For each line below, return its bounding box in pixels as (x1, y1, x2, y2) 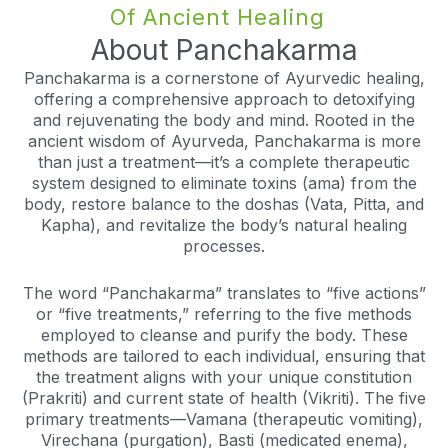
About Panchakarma (90, 33, 358, 67)
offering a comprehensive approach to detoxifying (33, 89, 415, 109)
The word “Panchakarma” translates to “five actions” (22, 282, 426, 303)
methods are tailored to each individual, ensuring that (23, 345, 425, 366)
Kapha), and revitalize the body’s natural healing (41, 215, 407, 235)
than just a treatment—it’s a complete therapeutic (38, 152, 410, 172)
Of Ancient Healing (110, 4, 326, 30)
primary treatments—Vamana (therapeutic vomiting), (25, 408, 423, 429)
